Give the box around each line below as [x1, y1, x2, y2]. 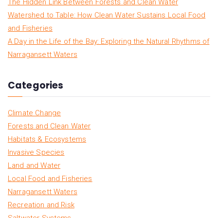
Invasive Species [8, 147, 65, 157]
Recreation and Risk [8, 200, 74, 209]
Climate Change [8, 108, 61, 117]
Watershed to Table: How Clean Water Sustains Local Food [8, 11, 206, 20]
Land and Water [8, 161, 61, 170]
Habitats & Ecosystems [8, 134, 87, 144]
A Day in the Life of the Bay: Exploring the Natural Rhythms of [8, 37, 210, 46]
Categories [8, 78, 64, 92]
